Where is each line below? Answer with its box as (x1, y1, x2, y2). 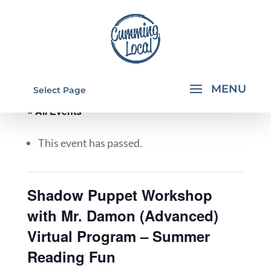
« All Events (27, 104, 82, 118)
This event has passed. (38, 136, 142, 149)
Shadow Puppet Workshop (27, 184, 212, 205)
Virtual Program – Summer (27, 226, 210, 246)
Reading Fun (27, 246, 116, 267)
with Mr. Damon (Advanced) (27, 205, 218, 226)
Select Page (33, 85, 86, 96)
